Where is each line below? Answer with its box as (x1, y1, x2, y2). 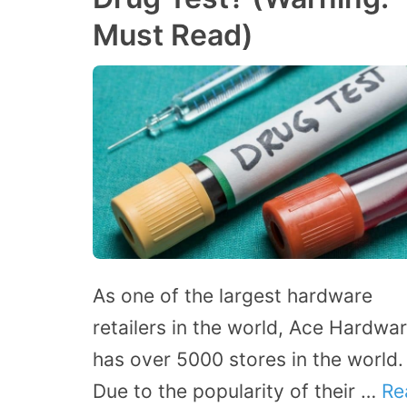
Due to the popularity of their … (93, 379, 382, 402)
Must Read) (93, 17, 253, 54)
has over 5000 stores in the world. (93, 347, 403, 371)
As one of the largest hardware (93, 283, 372, 307)
